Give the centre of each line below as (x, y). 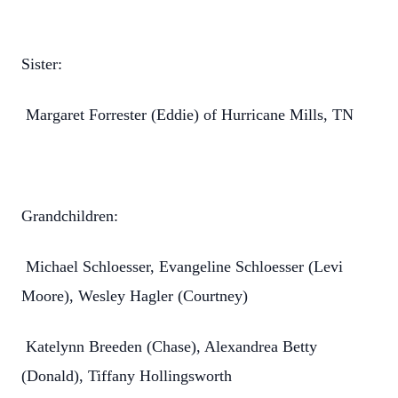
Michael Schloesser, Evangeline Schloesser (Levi (182, 267)
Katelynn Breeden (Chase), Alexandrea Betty (169, 346)
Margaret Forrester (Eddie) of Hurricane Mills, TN (187, 115)
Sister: (42, 64)
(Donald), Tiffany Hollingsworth (127, 376)
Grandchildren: (70, 216)
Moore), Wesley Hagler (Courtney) (135, 296)
